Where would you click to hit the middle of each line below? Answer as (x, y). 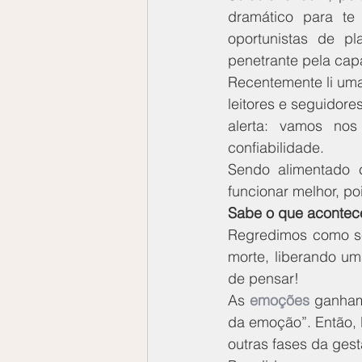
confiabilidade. (276, 147)
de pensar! (263, 278)
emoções (280, 300)
